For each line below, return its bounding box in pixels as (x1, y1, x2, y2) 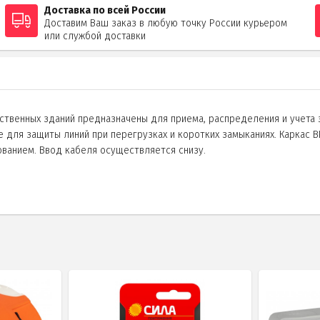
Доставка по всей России (44, 4, 166, 16)
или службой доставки (44, 29, 146, 42)
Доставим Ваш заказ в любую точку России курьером (44, 16, 287, 29)
